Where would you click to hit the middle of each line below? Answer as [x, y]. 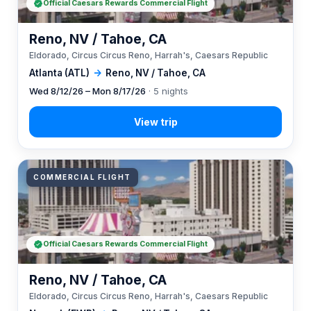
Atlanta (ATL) [59, 73]
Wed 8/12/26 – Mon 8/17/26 [87, 91]
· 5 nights [167, 91]
